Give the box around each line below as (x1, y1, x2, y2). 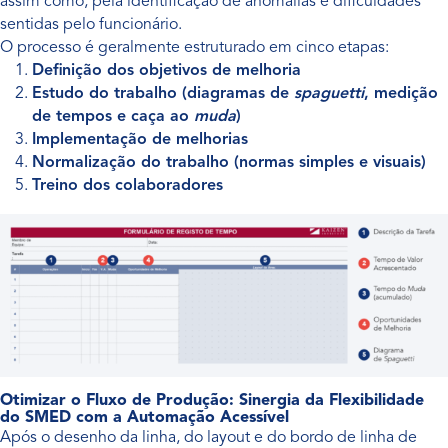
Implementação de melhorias (32, 132, 248, 148)
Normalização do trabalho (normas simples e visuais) (32, 155, 426, 171)
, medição (364, 86, 438, 102)
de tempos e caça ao (32, 109, 194, 125)
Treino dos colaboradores (32, 178, 223, 194)
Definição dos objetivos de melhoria (32, 63, 301, 79)
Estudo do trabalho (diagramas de (32, 86, 294, 102)
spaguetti (294, 86, 364, 102)
